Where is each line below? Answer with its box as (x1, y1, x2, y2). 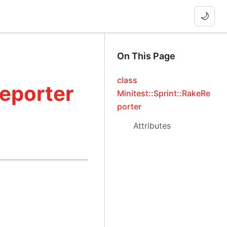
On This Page (117, 51, 176, 61)
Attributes (133, 121, 171, 131)
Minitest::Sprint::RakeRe (117, 88, 211, 98)
